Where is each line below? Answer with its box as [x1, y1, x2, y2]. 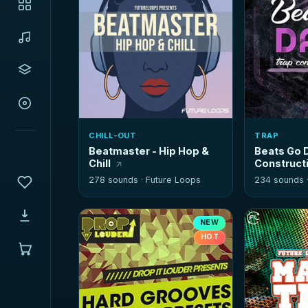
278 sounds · [89, 175, 146, 186]
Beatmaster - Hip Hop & [89, 145, 210, 157]
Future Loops [146, 175, 201, 186]
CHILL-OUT [89, 131, 137, 141]
